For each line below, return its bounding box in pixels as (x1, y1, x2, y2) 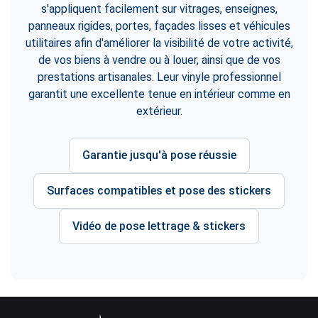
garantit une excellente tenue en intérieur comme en (28, 87, 290, 101)
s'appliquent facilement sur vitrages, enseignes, (40, 2, 278, 16)
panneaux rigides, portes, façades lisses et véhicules (28, 19, 290, 33)
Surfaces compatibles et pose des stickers (47, 184, 271, 197)
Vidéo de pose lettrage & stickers (72, 219, 246, 233)
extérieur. (136, 104, 182, 118)
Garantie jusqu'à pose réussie (82, 148, 236, 162)
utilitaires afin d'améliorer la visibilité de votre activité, (25, 36, 293, 50)
